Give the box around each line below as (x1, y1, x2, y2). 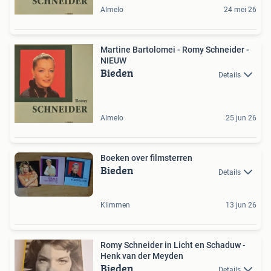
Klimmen (100, 200, 130, 209)
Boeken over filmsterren (100, 153, 192, 163)
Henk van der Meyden (100, 250, 183, 261)
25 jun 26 (226, 114, 256, 123)
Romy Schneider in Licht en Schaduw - (100, 240, 246, 250)
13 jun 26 (226, 200, 256, 209)
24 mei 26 (224, 5, 256, 15)
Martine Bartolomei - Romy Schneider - (100, 45, 249, 55)
